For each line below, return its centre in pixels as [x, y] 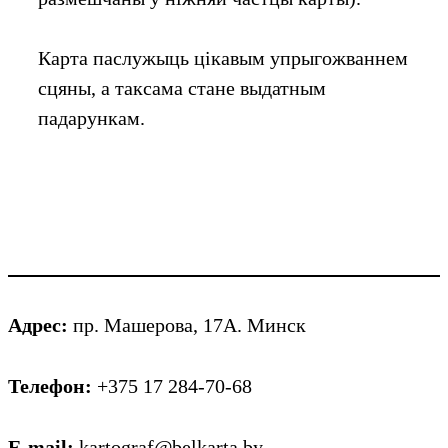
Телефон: [52, 386]
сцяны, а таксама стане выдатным [182, 88]
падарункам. [91, 118]
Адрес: [40, 324]
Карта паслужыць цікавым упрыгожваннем [223, 58]
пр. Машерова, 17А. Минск [189, 324]
